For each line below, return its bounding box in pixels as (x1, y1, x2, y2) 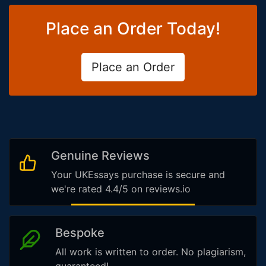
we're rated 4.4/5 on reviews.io (50, 183, 191, 195)
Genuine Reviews (50, 148, 150, 163)
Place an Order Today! (46, 18, 220, 39)
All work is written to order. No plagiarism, (55, 246, 246, 258)
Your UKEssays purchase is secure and (50, 169, 225, 181)
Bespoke (55, 226, 105, 240)
